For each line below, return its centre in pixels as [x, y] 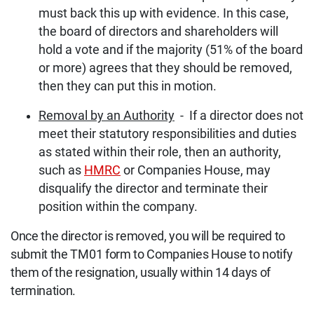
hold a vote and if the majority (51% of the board [171, 50]
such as [61, 171]
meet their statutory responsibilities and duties [168, 134]
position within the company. [118, 207]
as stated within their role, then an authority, [160, 152]
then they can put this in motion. [128, 87]
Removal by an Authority [107, 116]
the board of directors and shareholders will [158, 32]
